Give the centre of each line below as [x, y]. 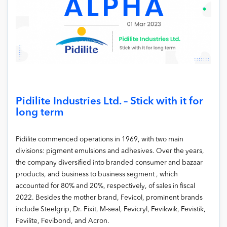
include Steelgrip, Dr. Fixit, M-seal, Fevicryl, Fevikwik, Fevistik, [111, 210]
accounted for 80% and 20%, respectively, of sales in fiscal [105, 186]
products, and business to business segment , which [97, 175]
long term [40, 113]
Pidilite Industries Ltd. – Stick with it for [109, 102]
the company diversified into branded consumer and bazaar [109, 163]
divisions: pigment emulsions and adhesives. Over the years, [110, 152]
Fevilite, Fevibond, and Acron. [63, 221]
